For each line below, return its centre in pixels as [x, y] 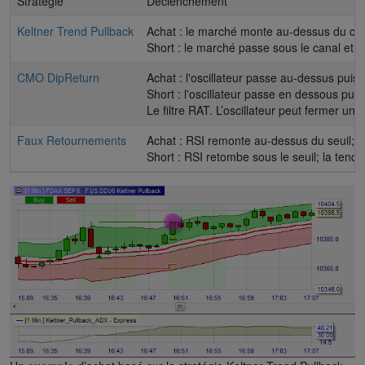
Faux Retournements [72, 140]
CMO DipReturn [58, 77]
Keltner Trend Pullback [75, 31]
